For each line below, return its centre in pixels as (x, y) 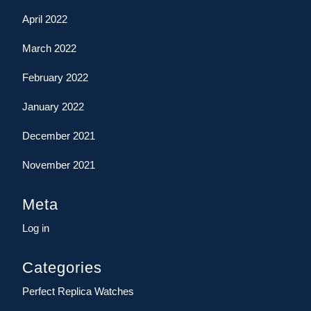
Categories (62, 267)
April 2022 (45, 19)
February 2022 (55, 77)
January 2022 (53, 106)
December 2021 (59, 135)
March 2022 (49, 48)
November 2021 (59, 165)
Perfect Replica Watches (78, 291)
